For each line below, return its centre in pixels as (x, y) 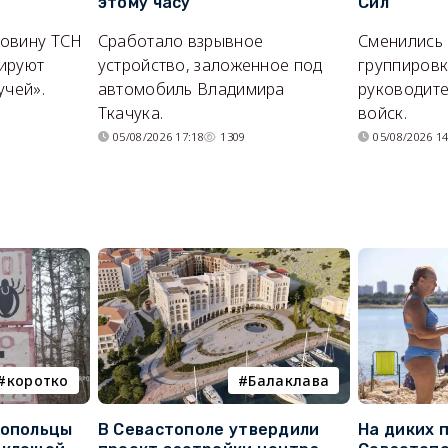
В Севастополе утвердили (208, 429)
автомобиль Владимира (191, 89)
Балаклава (289, 380)
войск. (382, 113)
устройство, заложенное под (210, 65)
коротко (37, 380)
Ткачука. (130, 113)
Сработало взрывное (180, 41)
